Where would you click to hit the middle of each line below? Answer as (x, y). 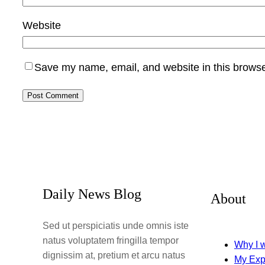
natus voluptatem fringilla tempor (111, 241)
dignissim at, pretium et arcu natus (114, 256)
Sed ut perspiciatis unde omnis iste (116, 226)
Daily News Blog (92, 194)
